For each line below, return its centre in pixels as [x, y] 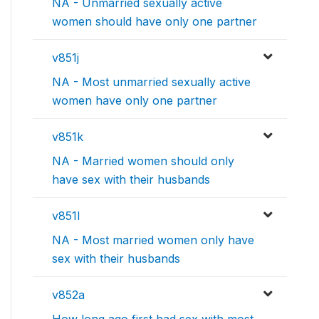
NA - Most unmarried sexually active [151, 82]
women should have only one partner [155, 22]
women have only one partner [135, 101]
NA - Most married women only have [153, 240]
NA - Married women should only [143, 161]
